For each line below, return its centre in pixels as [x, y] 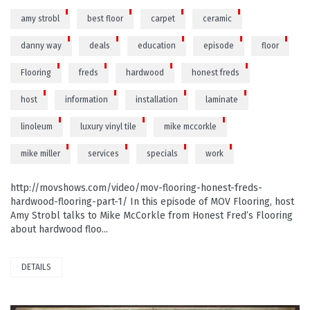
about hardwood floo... [59, 229]
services [103, 153]
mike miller [40, 153]
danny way [41, 45]
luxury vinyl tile [108, 126]
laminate [222, 99]
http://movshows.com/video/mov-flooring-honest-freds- [136, 188]
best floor [105, 18]
